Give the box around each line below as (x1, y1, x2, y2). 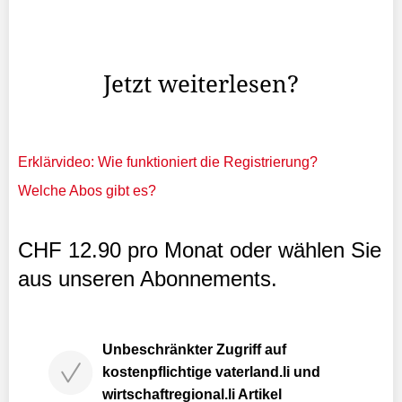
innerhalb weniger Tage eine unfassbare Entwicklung (18, 22, 355, 38)
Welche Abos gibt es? (18, 183, 156, 198)
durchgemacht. (18, 45, 112, 60)
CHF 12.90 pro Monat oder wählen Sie (18, 238, 381, 262)
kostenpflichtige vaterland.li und (102, 364, 320, 380)
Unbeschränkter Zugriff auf (102, 342, 286, 357)
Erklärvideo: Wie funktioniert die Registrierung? (18, 154, 318, 170)
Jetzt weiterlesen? (103, 67, 299, 100)
